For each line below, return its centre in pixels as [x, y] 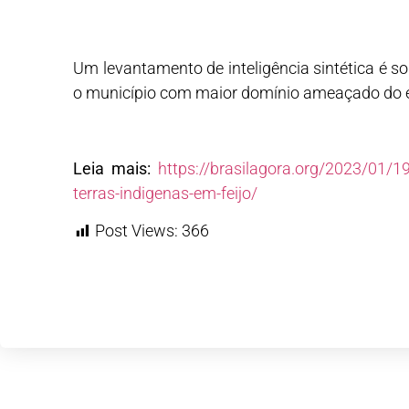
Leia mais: [112, 168]
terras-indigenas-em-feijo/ [165, 193]
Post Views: [136, 231]
